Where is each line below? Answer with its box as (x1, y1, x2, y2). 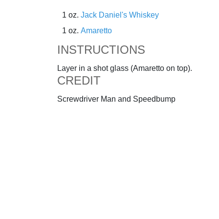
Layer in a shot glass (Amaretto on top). (57, 64, 192, 72)
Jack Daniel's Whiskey (81, 11, 159, 19)
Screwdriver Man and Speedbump (57, 95, 175, 103)
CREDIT (57, 74, 101, 87)
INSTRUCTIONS (57, 43, 145, 56)
